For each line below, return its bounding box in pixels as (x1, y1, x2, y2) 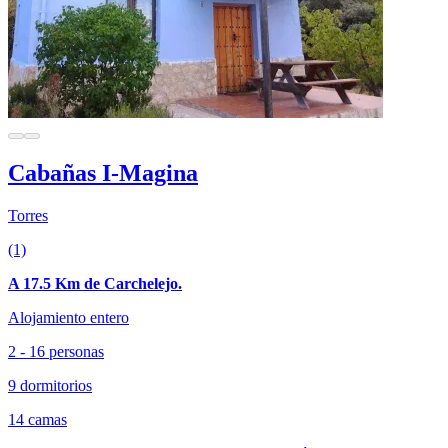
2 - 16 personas (8, 343, 104, 361)
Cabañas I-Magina (8, 160, 198, 187)
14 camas (8, 411, 67, 429)
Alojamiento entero (8, 309, 129, 327)
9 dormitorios (8, 377, 92, 395)
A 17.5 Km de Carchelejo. (8, 275, 182, 293)
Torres (8, 207, 48, 225)
